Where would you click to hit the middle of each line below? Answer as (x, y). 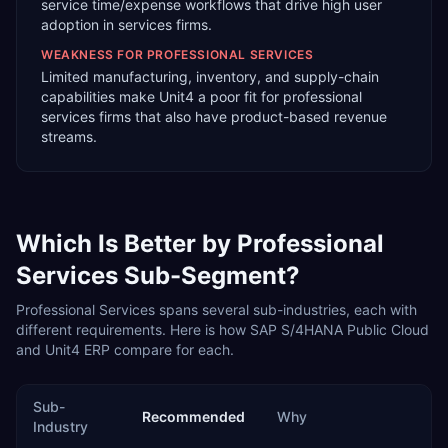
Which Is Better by (126, 243)
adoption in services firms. (126, 24)
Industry (60, 426)
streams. (69, 136)
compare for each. (172, 349)
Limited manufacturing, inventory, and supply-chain (210, 76)
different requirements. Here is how (133, 329)
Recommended (193, 416)
